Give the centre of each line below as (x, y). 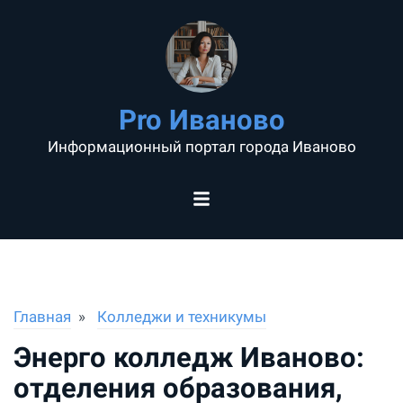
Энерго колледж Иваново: (189, 358)
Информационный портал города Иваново (201, 147)
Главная (42, 318)
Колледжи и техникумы (181, 318)
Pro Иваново (201, 120)
